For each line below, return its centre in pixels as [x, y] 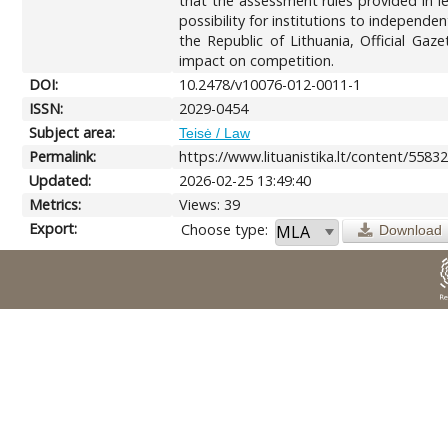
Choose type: [225, 229]
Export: [53, 228]
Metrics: [55, 204]
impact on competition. [257, 60]
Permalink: [63, 156]
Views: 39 [210, 204]
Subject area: [72, 132]
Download [410, 229]
